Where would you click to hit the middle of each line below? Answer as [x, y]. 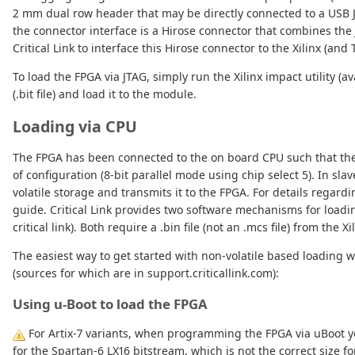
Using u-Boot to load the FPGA [110, 304]
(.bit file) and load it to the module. [105, 94]
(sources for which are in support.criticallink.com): [146, 273]
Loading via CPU [75, 127]
